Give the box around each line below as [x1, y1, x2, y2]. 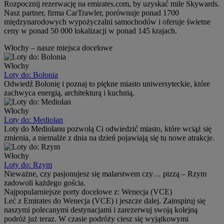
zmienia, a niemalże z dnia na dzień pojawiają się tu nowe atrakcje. [4, 133, 214, 142]
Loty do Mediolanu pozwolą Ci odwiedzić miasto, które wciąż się [4, 124, 211, 133]
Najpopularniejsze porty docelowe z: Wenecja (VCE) [4, 187, 172, 196]
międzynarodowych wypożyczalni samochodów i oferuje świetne [4, 17, 210, 26]
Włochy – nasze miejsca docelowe [4, 43, 112, 52]
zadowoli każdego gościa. [4, 178, 85, 187]
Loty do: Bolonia [4, 70, 58, 79]
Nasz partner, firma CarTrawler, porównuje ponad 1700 [4, 8, 179, 17]
